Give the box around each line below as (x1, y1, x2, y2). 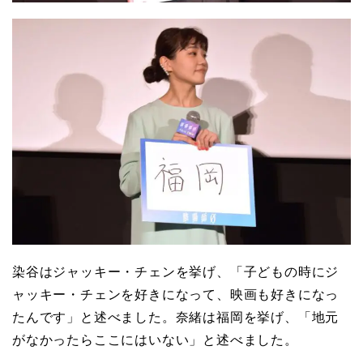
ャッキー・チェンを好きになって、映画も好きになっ (12, 287, 340, 301)
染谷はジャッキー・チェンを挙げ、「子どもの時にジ (12, 264, 340, 279)
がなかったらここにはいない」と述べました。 (12, 332, 298, 347)
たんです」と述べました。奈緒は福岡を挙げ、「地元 (12, 310, 340, 324)
